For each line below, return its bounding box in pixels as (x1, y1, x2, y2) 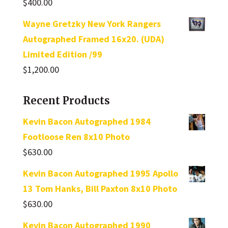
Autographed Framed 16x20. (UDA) (22, 33, 164, 45)
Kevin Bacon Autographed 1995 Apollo (22, 167, 178, 180)
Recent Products (22, 94, 110, 107)
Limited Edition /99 (22, 48, 102, 61)
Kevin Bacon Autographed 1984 (22, 116, 151, 128)
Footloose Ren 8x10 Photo (22, 131, 130, 143)
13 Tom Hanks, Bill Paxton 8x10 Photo (22, 183, 177, 195)
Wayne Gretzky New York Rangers (22, 18, 161, 30)
